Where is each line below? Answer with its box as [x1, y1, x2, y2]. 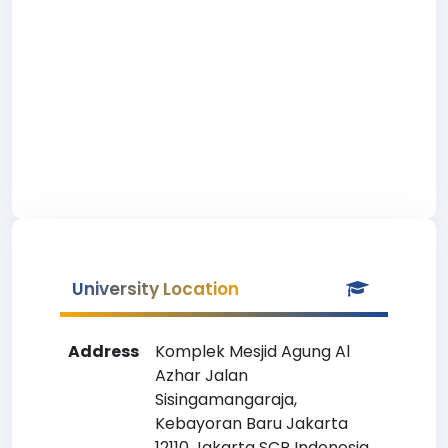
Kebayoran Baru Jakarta [155, 412, 348, 435]
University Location [72, 277, 239, 301]
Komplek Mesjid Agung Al [155, 340, 350, 363]
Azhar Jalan [155, 364, 248, 387]
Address [68, 340, 139, 363]
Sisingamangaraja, [155, 388, 297, 411]
